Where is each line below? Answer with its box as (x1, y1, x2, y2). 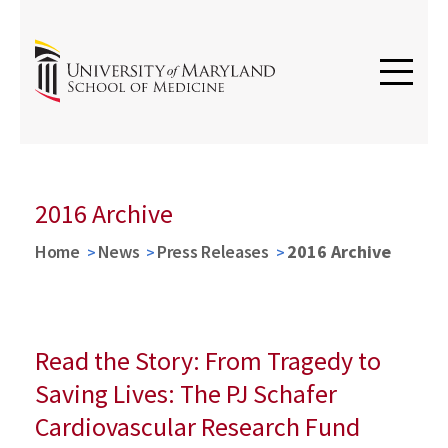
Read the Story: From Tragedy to (35, 344, 381, 377)
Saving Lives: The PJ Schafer (35, 377, 337, 410)
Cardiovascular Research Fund (35, 410, 360, 443)
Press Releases (157, 240, 269, 263)
